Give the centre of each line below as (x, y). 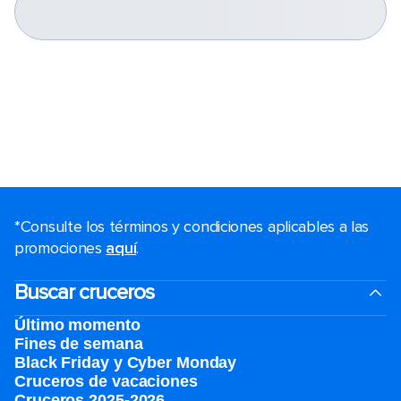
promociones (60, 248)
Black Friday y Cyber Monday (126, 363)
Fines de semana (79, 344)
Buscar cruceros (84, 292)
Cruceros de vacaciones (106, 381)
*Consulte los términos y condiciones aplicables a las (192, 226)
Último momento (77, 325)
